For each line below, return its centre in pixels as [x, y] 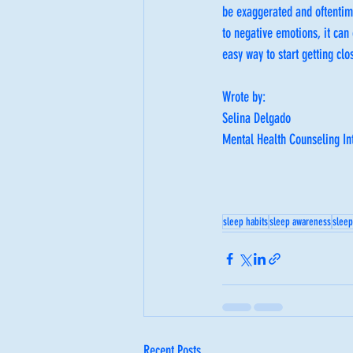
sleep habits [245, 222]
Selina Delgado [256, 119]
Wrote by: [245, 97]
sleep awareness [300, 222]
